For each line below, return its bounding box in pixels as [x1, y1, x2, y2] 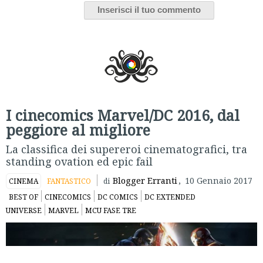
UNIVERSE [6, 205, 42, 215]
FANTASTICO [47, 176, 91, 186]
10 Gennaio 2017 [185, 174, 252, 186]
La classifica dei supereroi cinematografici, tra [6, 141, 247, 156]
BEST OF [9, 191, 38, 202]
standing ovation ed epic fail [6, 154, 153, 168]
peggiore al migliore [6, 119, 150, 140]
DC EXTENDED [144, 191, 195, 202]
